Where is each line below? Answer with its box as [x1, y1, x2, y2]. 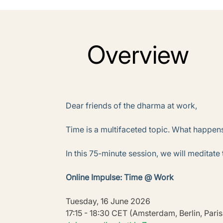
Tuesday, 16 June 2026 [66, 196, 150, 207]
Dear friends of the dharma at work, [66, 101, 197, 111]
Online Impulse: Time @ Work [66, 172, 174, 183]
